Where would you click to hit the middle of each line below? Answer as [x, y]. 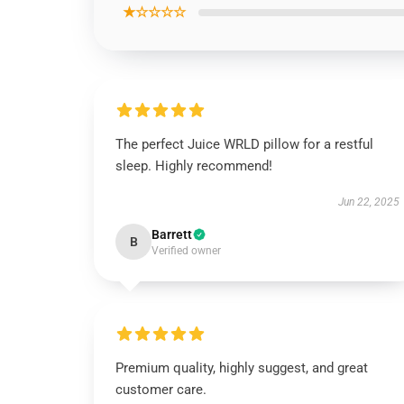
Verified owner [186, 251]
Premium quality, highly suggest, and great [242, 368]
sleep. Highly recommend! [194, 166]
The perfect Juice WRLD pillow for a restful [244, 144]
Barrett [172, 234]
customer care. [161, 390]
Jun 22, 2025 [368, 202]
